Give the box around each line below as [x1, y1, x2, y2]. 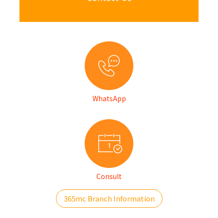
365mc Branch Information [63, 193, 155, 203]
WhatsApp [92, 93, 126, 103]
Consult [96, 171, 122, 181]
